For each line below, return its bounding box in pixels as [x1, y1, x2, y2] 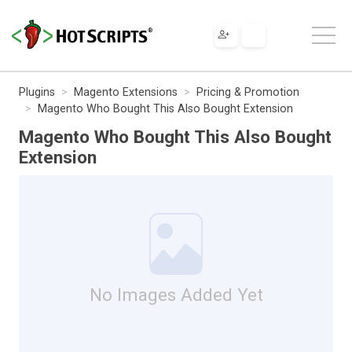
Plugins [19, 85, 55, 99]
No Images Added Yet [89, 284, 263, 305]
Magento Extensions [74, 85, 178, 99]
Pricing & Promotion [196, 85, 299, 99]
